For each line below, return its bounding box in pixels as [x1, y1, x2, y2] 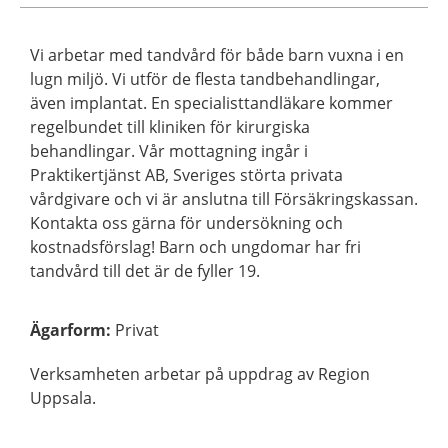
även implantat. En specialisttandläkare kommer [30, 92, 393, 114]
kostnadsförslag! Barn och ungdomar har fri [30, 236, 361, 258]
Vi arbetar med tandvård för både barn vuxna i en [30, 44, 404, 66]
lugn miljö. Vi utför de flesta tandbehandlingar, [30, 68, 380, 90]
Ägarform [30, 319, 106, 341]
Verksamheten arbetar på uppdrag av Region [30, 363, 370, 385]
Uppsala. [30, 387, 96, 409]
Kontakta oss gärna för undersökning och [30, 212, 343, 234]
